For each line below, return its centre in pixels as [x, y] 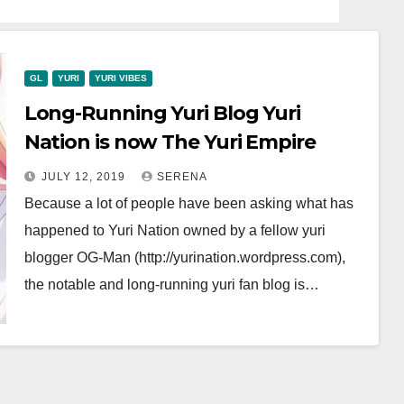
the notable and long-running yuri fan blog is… [171, 285]
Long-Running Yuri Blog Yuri [162, 113]
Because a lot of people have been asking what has [188, 203]
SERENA [182, 177]
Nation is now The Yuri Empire [170, 142]
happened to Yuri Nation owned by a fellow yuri [174, 230]
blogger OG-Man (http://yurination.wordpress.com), [184, 257]
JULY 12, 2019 [85, 177]
